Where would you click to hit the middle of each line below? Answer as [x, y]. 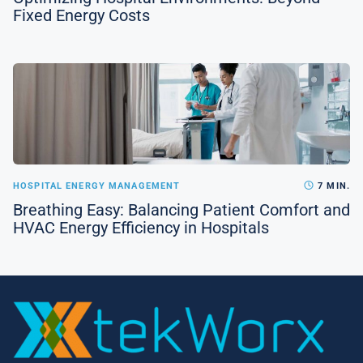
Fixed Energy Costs [81, 16]
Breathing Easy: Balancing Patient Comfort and [181, 210]
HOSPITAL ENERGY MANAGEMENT [97, 186]
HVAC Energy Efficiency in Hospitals [141, 228]
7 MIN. [332, 186]
